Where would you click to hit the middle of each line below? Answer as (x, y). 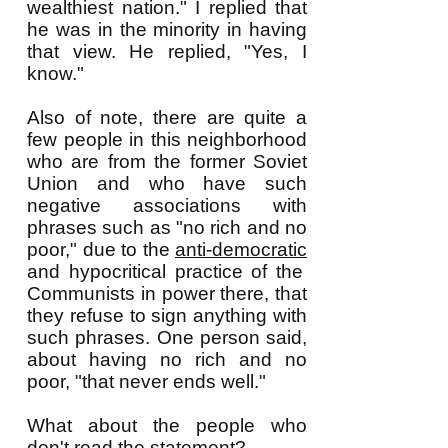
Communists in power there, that (167, 293)
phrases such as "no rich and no (167, 227)
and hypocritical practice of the (165, 271)
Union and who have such (167, 183)
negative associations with (167, 205)
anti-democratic (241, 249)
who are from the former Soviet (167, 161)
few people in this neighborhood (167, 139)
